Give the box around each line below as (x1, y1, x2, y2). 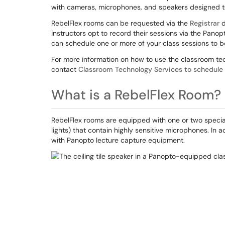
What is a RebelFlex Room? (51, 86, 221, 103)
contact (51, 65, 78, 74)
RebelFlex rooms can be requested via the (51, 19, 190, 28)
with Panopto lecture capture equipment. (51, 136, 185, 145)
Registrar (190, 19, 219, 28)
